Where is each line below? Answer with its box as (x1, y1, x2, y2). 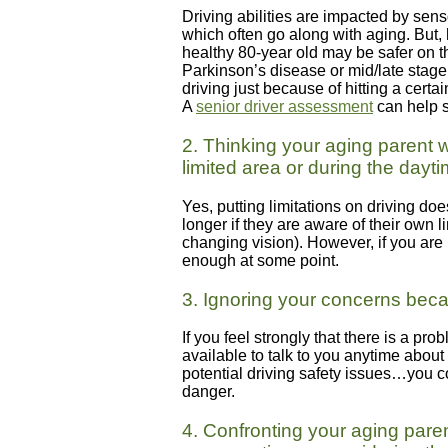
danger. (182, 383, 235, 401)
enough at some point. (182, 251, 339, 269)
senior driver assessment (196, 98, 373, 116)
